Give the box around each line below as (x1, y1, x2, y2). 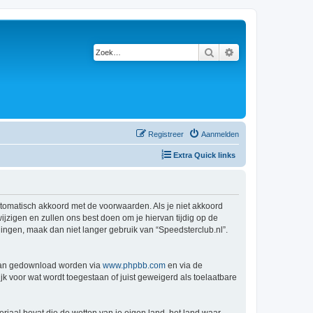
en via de (166, 261, 203, 270)
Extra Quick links (173, 151, 235, 159)
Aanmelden (201, 130, 239, 138)
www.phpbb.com (103, 261, 166, 270)
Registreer (148, 130, 184, 138)
